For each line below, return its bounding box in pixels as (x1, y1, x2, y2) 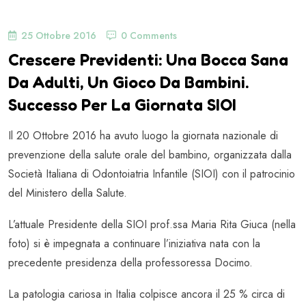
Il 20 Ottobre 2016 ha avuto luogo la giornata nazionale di (8, 128, 278, 144)
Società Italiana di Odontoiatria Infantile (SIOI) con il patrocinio (8, 166, 295, 182)
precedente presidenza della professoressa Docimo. (8, 255, 253, 271)
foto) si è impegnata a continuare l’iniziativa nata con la (8, 236, 260, 252)
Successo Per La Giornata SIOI (8, 95, 236, 115)
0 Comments (121, 29, 177, 43)
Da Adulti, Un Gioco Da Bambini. (8, 72, 249, 93)
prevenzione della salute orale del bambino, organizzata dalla (8, 147, 292, 163)
